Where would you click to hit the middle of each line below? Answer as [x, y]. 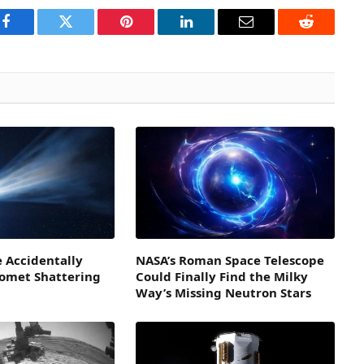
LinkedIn [212, 34]
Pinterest [150, 34]
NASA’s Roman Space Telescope [230, 260]
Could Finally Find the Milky [221, 277]
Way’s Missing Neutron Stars [223, 293]
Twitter [86, 34]
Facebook [33, 34]
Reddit [325, 34]
